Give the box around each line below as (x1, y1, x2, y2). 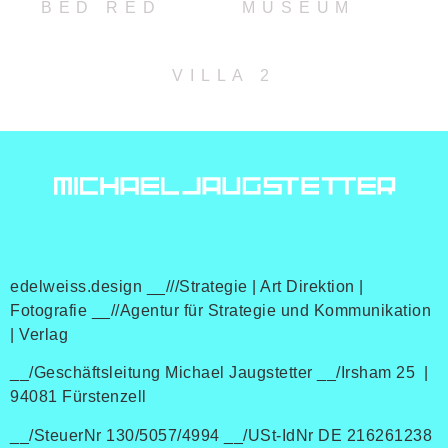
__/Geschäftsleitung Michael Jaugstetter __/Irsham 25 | (10, 364, 433, 382)
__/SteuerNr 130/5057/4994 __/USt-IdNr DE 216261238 (10, 426, 432, 444)
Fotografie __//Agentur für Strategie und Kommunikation (10, 302, 431, 319)
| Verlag (10, 326, 68, 343)
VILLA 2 (171, 67, 277, 84)
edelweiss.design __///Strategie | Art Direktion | (10, 278, 364, 295)
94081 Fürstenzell (10, 388, 147, 406)
